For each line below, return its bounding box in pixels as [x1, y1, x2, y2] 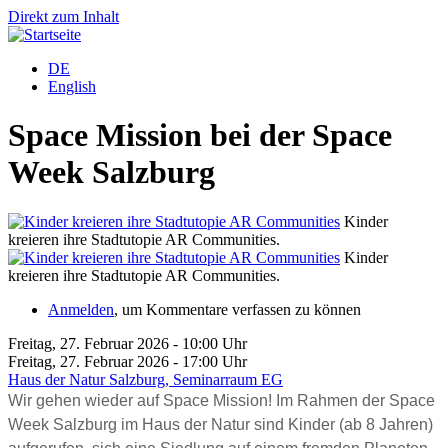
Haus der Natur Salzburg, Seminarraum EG [8, 370, 283, 388]
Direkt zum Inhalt [8, 8, 119, 25]
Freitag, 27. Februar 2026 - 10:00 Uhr [8, 334, 247, 352]
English [48, 78, 96, 95]
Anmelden [48, 300, 114, 318]
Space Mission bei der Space [8, 117, 392, 154]
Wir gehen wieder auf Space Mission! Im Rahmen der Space [8, 391, 435, 409]
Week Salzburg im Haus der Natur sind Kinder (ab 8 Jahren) [8, 415, 433, 433]
